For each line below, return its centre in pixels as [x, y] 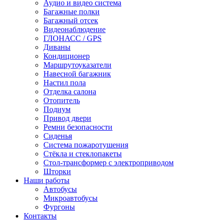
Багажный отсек [71, 20]
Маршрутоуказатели [77, 65]
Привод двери [67, 118]
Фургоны [59, 207]
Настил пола [65, 83]
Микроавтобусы [71, 198]
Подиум [57, 109]
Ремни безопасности [78, 127]
